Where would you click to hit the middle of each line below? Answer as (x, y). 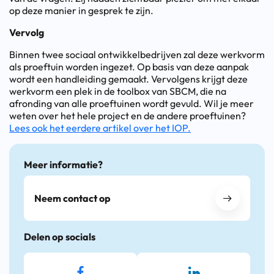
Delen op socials (60, 237)
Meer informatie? (63, 165)
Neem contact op (72, 198)
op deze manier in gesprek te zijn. (81, 11)
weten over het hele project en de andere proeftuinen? (128, 116)
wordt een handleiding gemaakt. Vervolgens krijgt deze (128, 79)
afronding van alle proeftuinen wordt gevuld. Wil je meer (131, 104)
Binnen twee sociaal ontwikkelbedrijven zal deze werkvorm (137, 55)
